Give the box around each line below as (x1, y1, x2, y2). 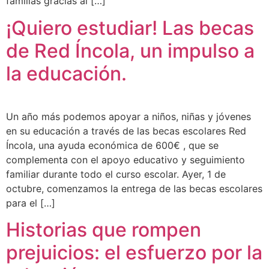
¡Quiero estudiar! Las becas (6, 16, 254, 40)
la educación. (6, 61, 127, 85)
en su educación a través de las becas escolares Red (6, 124, 246, 137)
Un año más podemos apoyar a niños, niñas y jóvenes (6, 110, 251, 122)
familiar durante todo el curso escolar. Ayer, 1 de (6, 168, 226, 180)
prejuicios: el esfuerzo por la (6, 241, 262, 265)
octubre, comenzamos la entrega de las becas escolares (6, 182, 262, 195)
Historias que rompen (6, 218, 201, 242)
